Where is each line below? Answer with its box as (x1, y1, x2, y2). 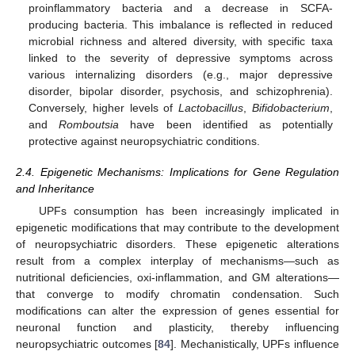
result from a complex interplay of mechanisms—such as (16, 254, 339, 267)
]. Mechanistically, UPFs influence (170, 337, 340, 350)
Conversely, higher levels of (29, 101, 179, 115)
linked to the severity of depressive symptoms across (29, 52, 333, 65)
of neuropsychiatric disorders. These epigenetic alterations (16, 237, 339, 250)
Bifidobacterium (251, 101, 330, 115)
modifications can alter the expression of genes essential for (16, 303, 339, 317)
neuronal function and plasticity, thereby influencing (16, 320, 339, 334)
